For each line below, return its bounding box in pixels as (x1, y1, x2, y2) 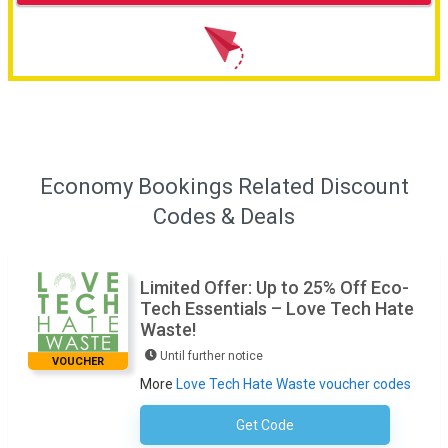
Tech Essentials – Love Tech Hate (140, 298, 414, 320)
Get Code (236, 417, 294, 434)
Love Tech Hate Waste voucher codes (176, 376, 411, 393)
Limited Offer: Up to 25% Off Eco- (140, 277, 409, 299)
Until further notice (160, 349, 263, 364)
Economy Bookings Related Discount (39, 174, 409, 200)
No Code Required (276, 419, 390, 435)
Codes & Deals (153, 204, 295, 230)
